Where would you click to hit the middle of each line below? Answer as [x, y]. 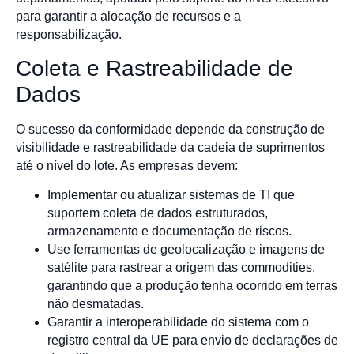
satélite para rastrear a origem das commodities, [181, 267]
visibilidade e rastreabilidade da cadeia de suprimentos [170, 147]
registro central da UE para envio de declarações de [193, 340]
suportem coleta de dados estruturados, [158, 213]
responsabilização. [69, 35]
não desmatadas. [96, 303]
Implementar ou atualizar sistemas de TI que [171, 194]
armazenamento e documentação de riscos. [169, 231]
